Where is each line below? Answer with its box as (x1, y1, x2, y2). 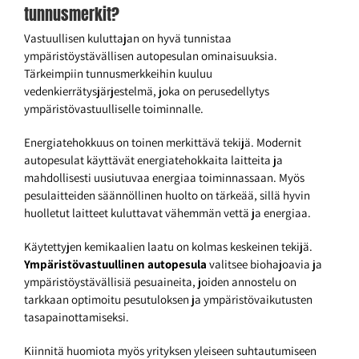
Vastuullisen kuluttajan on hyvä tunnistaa (24, 30, 232, 46)
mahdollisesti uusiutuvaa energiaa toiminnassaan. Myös (24, 170, 305, 186)
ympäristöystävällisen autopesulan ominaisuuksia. (24, 48, 277, 64)
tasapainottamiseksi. (24, 309, 129, 325)
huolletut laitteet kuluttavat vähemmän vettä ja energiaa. (24, 205, 311, 221)
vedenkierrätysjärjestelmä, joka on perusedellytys (24, 83, 269, 99)
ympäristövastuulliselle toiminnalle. (24, 101, 204, 117)
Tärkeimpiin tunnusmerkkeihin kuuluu (24, 66, 212, 82)
